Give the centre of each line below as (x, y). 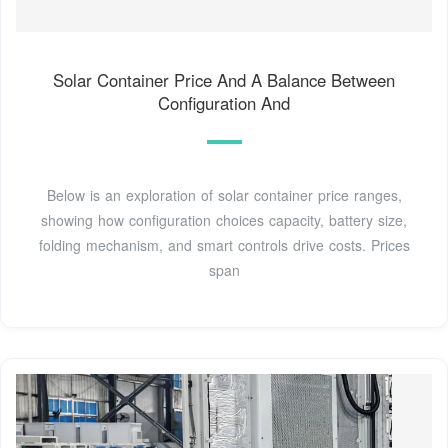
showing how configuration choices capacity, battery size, (224, 220)
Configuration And (224, 103)
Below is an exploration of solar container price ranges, (224, 195)
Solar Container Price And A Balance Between (224, 80)
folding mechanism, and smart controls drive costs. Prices (224, 245)
